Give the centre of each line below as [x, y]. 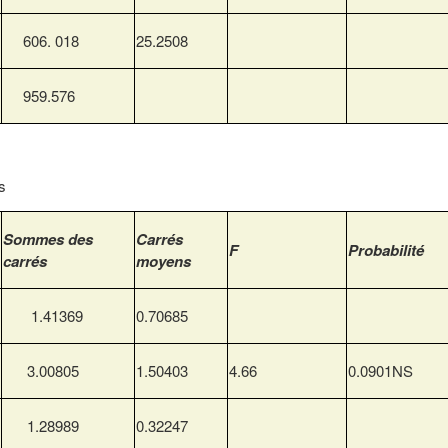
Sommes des [48, 239]
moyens [163, 261]
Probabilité [386, 250]
